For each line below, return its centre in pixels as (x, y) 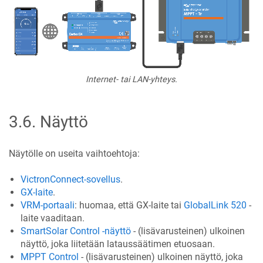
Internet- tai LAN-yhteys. (131, 79)
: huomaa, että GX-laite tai (129, 205)
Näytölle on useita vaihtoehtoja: (74, 153)
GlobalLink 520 (215, 205)
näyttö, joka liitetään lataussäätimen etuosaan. (118, 244)
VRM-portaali (48, 205)
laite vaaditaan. (53, 218)
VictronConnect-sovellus (70, 179)
